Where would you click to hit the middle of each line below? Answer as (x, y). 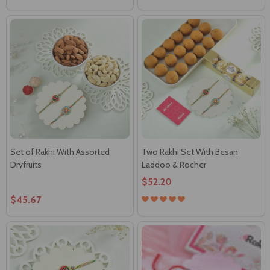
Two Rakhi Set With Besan (190, 152)
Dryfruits (26, 164)
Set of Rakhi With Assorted (60, 152)
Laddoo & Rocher (174, 164)
